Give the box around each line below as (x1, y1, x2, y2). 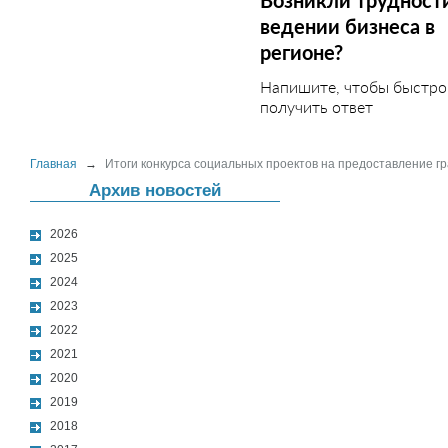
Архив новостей (89, 181, 221, 200)
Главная (30, 157, 77, 171)
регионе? (260, 40, 343, 64)
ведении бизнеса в (260, 14, 435, 38)
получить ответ (260, 97, 373, 116)
